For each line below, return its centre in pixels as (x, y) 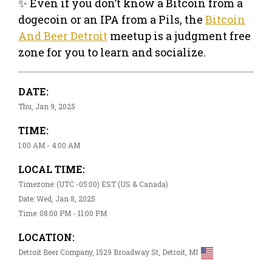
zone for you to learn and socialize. (112, 52)
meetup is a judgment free (179, 36)
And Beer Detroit (63, 36)
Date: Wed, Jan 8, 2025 (57, 198)
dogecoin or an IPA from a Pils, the (112, 19)
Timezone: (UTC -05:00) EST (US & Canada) (93, 184)
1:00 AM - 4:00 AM (49, 145)
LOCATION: (46, 237)
